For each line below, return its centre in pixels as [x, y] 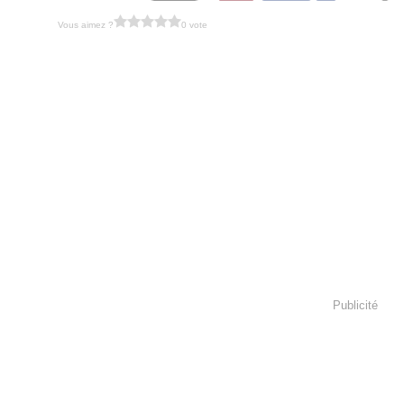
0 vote [194, 24]
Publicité [355, 305]
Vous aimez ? [86, 24]
